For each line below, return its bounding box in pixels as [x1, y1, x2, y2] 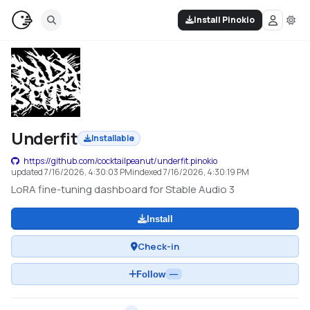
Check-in [138, 239, 179, 253]
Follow [136, 268, 165, 280]
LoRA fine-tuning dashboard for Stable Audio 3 [11, 182, 235, 197]
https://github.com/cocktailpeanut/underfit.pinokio [24, 155, 217, 167]
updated [11, 166, 44, 178]
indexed [132, 166, 163, 178]
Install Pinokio [194, 14, 255, 26]
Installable [91, 132, 135, 144]
